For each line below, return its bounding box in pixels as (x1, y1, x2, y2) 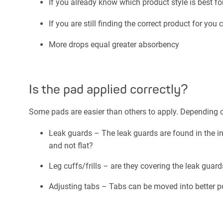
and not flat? (49, 140, 93, 150)
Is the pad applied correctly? (29, 81, 188, 97)
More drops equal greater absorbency (49, 40, 181, 50)
